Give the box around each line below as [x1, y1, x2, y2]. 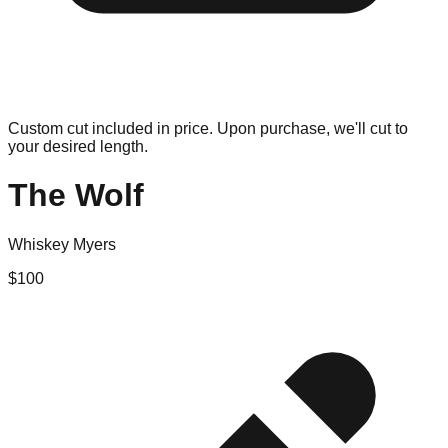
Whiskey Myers [8, 235, 116, 253]
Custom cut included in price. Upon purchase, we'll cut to [8, 120, 408, 137]
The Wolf [8, 177, 144, 214]
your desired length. [8, 138, 148, 155]
